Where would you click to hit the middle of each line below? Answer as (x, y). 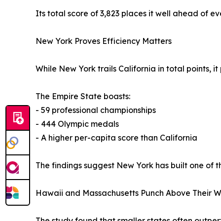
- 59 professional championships (96, 110)
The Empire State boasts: (83, 96)
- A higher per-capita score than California (116, 137)
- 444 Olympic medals (77, 124)
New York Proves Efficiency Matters (104, 41)
